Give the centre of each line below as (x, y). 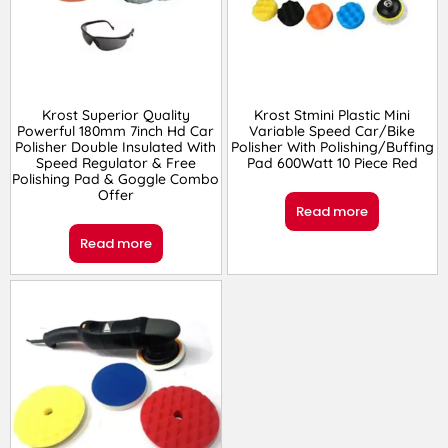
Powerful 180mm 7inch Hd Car (116, 131)
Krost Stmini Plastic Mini (332, 115)
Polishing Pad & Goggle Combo (116, 179)
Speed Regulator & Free (115, 163)
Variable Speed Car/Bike (332, 131)
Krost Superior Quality (115, 115)
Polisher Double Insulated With (116, 147)
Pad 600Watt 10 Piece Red (332, 163)
